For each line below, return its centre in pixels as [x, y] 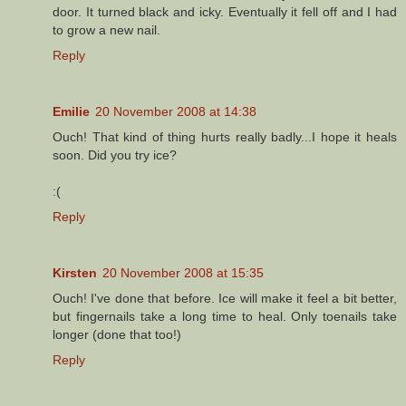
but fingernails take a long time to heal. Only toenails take [225, 316]
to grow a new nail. [106, 29]
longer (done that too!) [117, 334]
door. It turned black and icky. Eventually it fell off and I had [225, 11]
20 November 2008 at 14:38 [176, 111]
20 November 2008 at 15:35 [183, 272]
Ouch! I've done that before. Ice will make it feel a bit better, [225, 298]
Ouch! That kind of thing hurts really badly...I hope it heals [225, 136]
